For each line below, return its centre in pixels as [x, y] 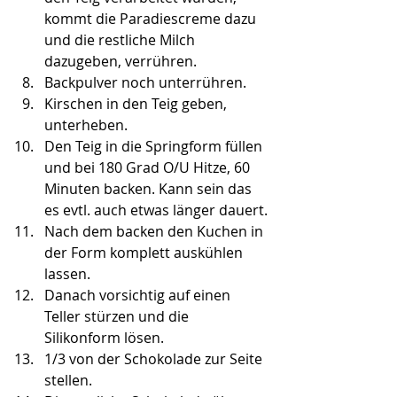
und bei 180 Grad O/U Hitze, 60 [149, 168]
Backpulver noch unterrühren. [145, 83]
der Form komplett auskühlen [145, 253]
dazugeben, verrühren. [121, 62]
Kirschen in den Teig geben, [137, 104]
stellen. [68, 381]
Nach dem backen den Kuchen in [156, 232]
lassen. [67, 274]
